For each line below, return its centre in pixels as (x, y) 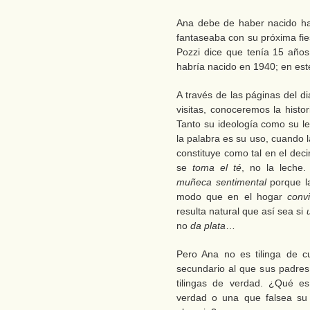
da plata (208, 226)
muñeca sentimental (221, 182)
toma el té (217, 167)
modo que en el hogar (232, 197)
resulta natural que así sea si (241, 211)
